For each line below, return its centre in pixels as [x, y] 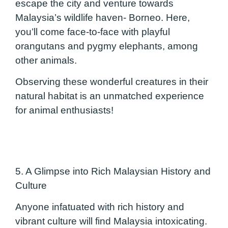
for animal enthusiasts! [64, 110]
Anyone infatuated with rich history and [100, 207]
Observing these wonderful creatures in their [112, 82]
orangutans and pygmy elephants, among [107, 46]
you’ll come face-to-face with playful [93, 32]
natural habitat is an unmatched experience [110, 96]
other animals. [46, 61]
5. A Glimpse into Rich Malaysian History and [113, 171]
